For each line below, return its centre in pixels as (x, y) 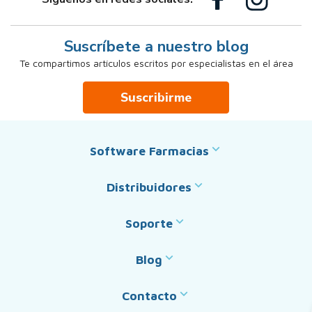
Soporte (149, 223)
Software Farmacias (149, 150)
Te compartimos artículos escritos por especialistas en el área (156, 63)
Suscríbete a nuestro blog (156, 47)
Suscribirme (156, 97)
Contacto (149, 295)
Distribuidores (149, 187)
